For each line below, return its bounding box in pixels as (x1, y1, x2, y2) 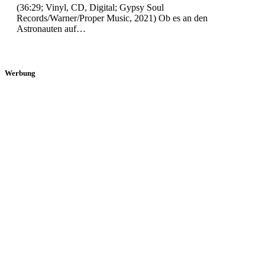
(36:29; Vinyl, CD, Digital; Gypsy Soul (17, 2, 164, 12)
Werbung (5, 68, 35, 77)
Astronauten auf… (17, 23, 86, 34)
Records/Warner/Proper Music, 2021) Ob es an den (17, 12, 208, 23)
